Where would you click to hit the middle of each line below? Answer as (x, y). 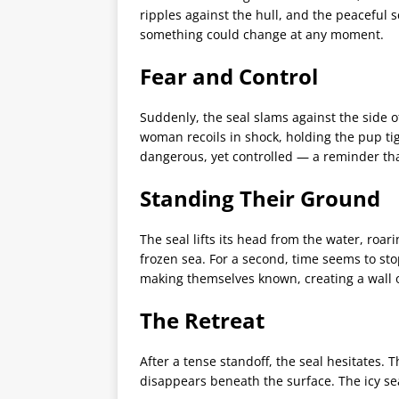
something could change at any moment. (262, 35)
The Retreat (202, 321)
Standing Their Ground (260, 199)
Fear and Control (229, 77)
